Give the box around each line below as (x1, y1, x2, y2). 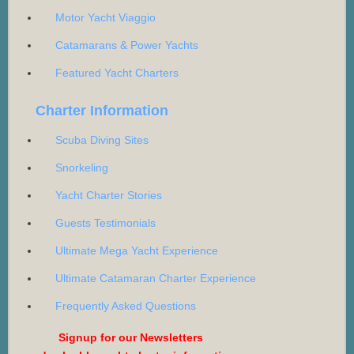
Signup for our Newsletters (58, 331, 203, 345)
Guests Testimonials (55, 217, 156, 230)
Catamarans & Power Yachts (55, 39, 198, 52)
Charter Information (36, 103, 168, 119)
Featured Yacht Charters (55, 66, 179, 80)
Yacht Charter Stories (55, 189, 162, 202)
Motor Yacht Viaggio (55, 11, 156, 24)
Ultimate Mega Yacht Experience (55, 244, 218, 258)
